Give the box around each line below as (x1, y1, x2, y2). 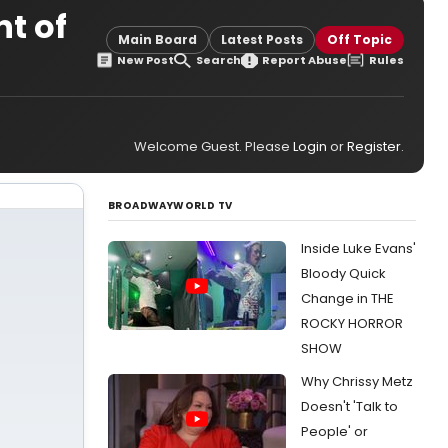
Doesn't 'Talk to (301, 397, 398, 416)
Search (195, 51, 241, 68)
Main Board (118, 30, 197, 48)
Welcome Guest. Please (134, 137, 293, 156)
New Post (117, 51, 175, 68)
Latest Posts (221, 30, 303, 48)
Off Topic (327, 30, 392, 48)
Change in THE (301, 289, 394, 308)
